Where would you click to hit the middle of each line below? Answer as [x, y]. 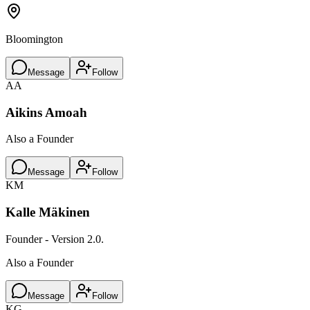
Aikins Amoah [46, 112]
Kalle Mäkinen [48, 212]
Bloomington [34, 39]
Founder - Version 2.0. [55, 239]
